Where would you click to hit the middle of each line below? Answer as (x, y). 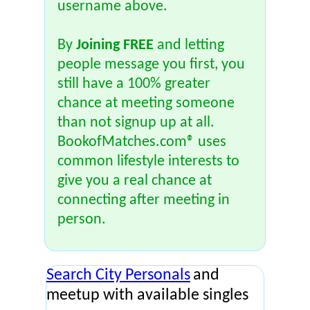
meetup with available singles (147, 295)
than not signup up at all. (136, 123)
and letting (189, 45)
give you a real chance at (135, 181)
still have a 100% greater (134, 84)
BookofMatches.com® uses (142, 142)
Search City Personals (118, 275)
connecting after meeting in (144, 200)
